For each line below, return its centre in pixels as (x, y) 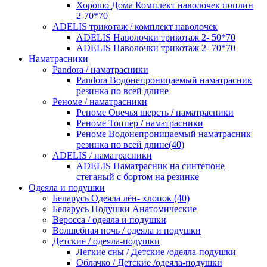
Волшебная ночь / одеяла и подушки (127, 231)
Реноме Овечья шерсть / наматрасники (155, 113)
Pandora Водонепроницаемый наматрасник (164, 80)
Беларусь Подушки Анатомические (125, 209)
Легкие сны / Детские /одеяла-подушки (156, 252)
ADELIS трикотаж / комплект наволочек (135, 27)
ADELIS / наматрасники (102, 156)
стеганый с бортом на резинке (138, 177)
